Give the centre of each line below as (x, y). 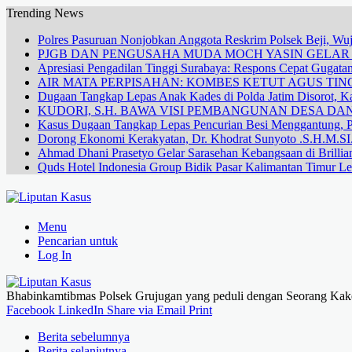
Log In (55, 255)
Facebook (31, 310)
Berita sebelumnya (84, 337)
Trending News (45, 13)
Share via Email (146, 310)
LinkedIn (81, 310)
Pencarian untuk (78, 241)
